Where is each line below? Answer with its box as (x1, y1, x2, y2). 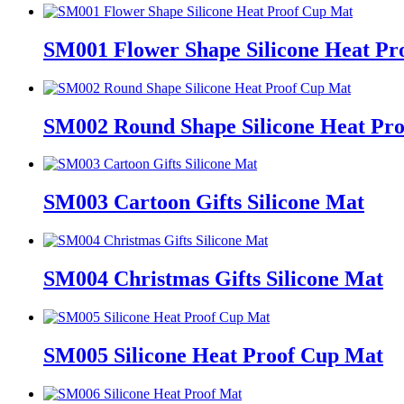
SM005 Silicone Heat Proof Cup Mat (43, 343, 383, 367)
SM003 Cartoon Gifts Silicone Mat (43, 190, 364, 215)
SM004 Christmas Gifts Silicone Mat (43, 267, 383, 291)
